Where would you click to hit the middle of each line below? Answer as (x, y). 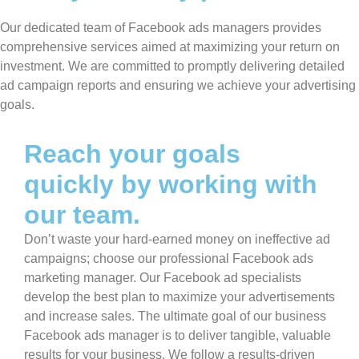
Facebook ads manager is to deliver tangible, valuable (177, 336)
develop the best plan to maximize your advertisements (179, 297)
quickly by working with (171, 185)
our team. (82, 215)
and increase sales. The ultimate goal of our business (175, 317)
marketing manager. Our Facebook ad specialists (163, 278)
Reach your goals (132, 154)
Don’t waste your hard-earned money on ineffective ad (177, 240)
